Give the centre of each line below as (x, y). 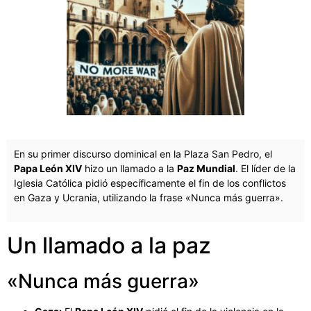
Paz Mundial (206, 169)
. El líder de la (266, 169)
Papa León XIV (48, 169)
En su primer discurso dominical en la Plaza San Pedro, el (143, 154)
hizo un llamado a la (129, 169)
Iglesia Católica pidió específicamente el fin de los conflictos (150, 183)
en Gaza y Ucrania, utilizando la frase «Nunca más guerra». (149, 198)
